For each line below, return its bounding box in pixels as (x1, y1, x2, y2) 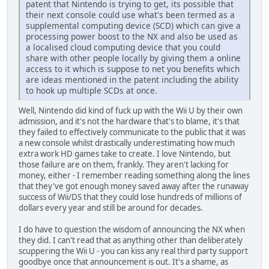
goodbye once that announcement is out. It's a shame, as (19, 256, 228, 267)
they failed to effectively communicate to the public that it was (19, 126, 246, 138)
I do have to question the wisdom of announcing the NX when (19, 223, 245, 235)
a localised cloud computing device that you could (26, 41, 220, 53)
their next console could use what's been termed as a (26, 8, 235, 20)
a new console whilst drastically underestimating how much (19, 137, 235, 148)
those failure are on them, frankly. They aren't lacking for (19, 159, 229, 170)
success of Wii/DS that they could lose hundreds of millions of (19, 191, 242, 202)
